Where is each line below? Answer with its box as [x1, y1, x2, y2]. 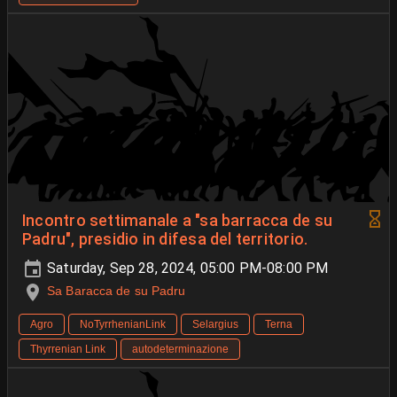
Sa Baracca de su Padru [47, 284, 186, 299]
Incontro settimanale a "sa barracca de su [22, 212, 333, 230]
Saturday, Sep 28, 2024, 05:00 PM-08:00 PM [43, 260, 329, 277]
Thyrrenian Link [30, 342, 105, 355]
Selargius [192, 317, 238, 331]
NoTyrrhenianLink [80, 317, 166, 331]
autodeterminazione [132, 342, 229, 355]
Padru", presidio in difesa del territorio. [22, 230, 308, 249]
